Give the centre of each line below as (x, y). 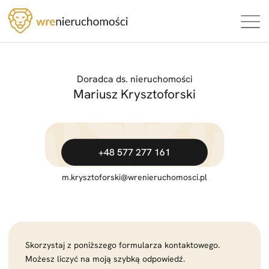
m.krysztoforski (91, 177)
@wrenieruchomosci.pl (164, 177)
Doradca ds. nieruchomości (134, 79)
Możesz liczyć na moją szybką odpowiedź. (105, 259)
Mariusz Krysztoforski (134, 94)
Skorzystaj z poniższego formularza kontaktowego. (122, 245)
